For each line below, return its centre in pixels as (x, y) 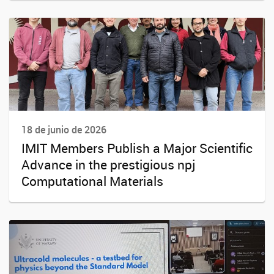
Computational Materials (92, 181)
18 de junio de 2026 (64, 130)
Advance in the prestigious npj (108, 164)
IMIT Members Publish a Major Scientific (137, 148)
